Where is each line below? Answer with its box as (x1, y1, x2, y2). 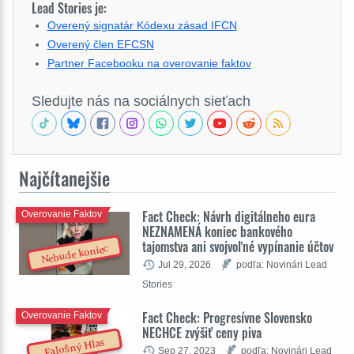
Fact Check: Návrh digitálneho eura (142, 207, 315, 226)
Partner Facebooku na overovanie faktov (47, 57, 251, 70)
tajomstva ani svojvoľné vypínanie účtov (142, 237, 333, 256)
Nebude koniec (40, 242, 109, 266)
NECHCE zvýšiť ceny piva (142, 323, 262, 342)
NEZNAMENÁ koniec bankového (142, 222, 292, 241)
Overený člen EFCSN (47, 38, 154, 51)
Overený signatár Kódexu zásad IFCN (47, 19, 237, 32)
